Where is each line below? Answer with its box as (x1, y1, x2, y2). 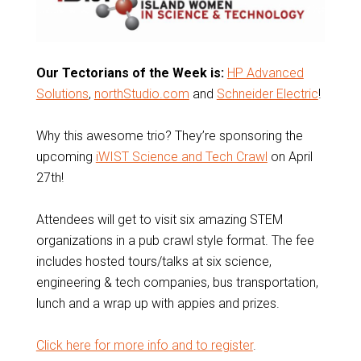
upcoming (35, 148, 96, 164)
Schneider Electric (216, 85, 318, 102)
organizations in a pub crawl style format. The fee (35, 232, 314, 248)
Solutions (35, 85, 89, 102)
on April (267, 148, 313, 164)
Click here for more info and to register (35, 337, 253, 353)
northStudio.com (93, 85, 189, 102)
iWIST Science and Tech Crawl (95, 148, 268, 164)
